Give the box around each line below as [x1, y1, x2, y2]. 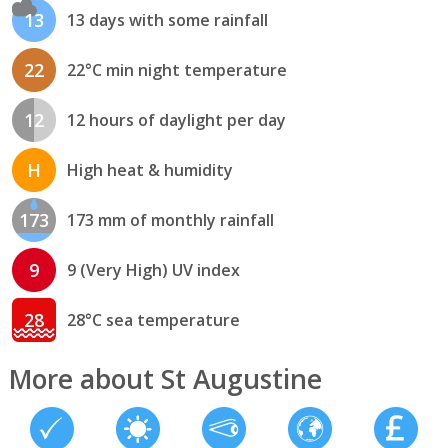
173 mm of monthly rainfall [66, 209, 274, 232]
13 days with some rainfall [66, 9, 268, 32]
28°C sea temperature [66, 309, 240, 332]
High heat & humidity [66, 159, 233, 182]
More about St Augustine [8, 360, 322, 397]
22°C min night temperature [66, 59, 287, 82]
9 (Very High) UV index [66, 259, 240, 282]
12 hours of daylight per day [66, 109, 286, 132]
